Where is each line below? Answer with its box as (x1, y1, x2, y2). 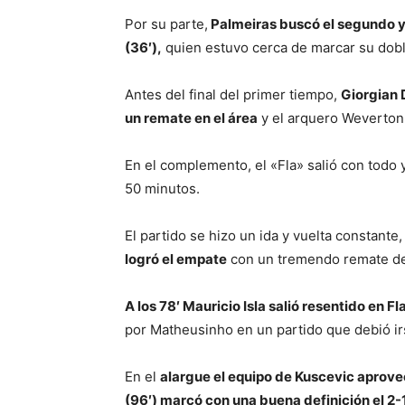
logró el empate (125, 250, 227, 268)
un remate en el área (125, 109, 258, 127)
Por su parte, (125, 15, 208, 33)
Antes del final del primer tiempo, (125, 86, 341, 104)
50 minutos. (125, 180, 200, 198)
